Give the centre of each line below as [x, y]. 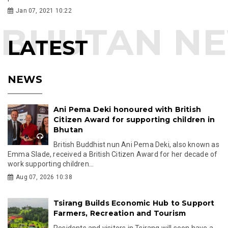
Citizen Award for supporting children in [134, 119]
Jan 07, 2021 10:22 [44, 10]
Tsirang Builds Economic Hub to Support [134, 203]
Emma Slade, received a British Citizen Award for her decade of [113, 154]
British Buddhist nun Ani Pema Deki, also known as [136, 144]
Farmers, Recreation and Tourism [120, 213]
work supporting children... [51, 164]
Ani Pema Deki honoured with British [127, 109]
